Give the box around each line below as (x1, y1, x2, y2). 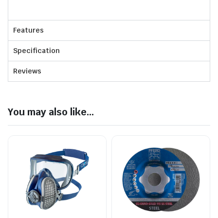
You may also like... (8, 106, 94, 118)
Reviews (13, 67, 41, 75)
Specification (13, 46, 60, 55)
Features (13, 26, 44, 35)
